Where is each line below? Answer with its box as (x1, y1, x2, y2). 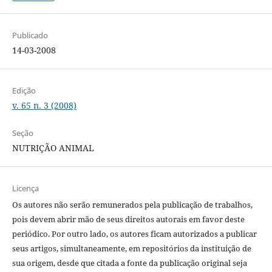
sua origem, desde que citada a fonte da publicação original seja (12, 257, 247, 269)
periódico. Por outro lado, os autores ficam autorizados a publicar (12, 228, 257, 240)
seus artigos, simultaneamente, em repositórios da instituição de (12, 243, 251, 254)
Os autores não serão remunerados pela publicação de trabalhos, (12, 199, 253, 211)
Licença (12, 183, 39, 194)
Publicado (12, 30, 48, 41)
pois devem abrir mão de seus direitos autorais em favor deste (12, 214, 245, 225)
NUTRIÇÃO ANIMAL (12, 142, 94, 154)
